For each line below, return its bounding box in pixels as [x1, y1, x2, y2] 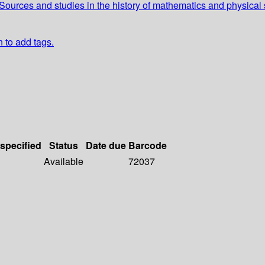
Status [49, 138, 78, 153]
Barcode [128, 138, 167, 153]
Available [44, 154, 83, 169]
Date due [86, 138, 126, 153]
